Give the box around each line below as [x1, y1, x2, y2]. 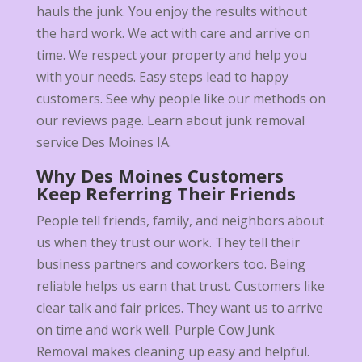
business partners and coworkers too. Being [36, 255, 305, 274]
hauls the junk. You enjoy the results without [36, 2, 307, 21]
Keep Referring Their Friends [36, 181, 296, 206]
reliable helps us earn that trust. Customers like [36, 277, 325, 296]
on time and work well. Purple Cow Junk [36, 321, 275, 339]
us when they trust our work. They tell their [36, 234, 300, 252]
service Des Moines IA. [36, 133, 171, 152]
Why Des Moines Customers [36, 163, 284, 188]
